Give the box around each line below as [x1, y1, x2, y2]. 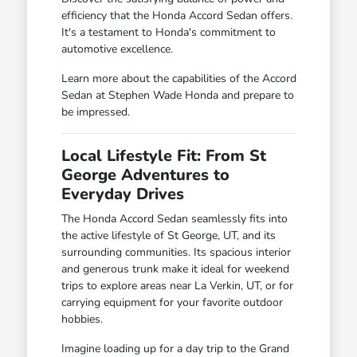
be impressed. [61, 104, 130, 120]
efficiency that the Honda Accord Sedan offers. [61, 7, 292, 23]
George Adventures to [61, 163, 229, 186]
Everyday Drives [61, 182, 184, 205]
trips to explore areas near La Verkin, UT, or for [61, 277, 293, 293]
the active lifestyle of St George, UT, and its [61, 227, 276, 243]
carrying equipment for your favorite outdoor [61, 294, 283, 310]
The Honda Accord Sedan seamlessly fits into [61, 210, 288, 226]
